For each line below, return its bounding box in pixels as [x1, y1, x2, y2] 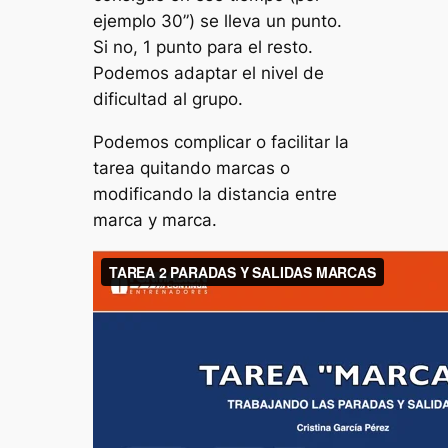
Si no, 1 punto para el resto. [93, 37, 314, 58]
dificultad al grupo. [93, 89, 244, 110]
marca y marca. [93, 209, 218, 230]
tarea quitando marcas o [93, 157, 291, 178]
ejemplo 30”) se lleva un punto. [93, 11, 343, 32]
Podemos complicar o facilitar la [93, 131, 350, 152]
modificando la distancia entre [93, 183, 338, 204]
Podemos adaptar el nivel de [93, 63, 325, 84]
